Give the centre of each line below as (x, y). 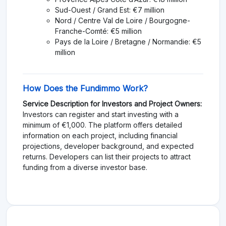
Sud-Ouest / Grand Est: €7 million (110, 10)
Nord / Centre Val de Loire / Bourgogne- (123, 20)
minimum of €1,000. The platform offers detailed (102, 125)
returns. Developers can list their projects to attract (107, 156)
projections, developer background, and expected (108, 146)
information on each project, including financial (100, 135)
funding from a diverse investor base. (85, 167)
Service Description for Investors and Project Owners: (112, 103)
